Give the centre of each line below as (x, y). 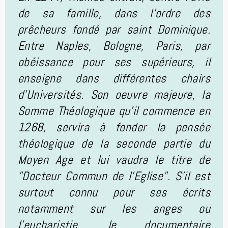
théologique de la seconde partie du (114, 143)
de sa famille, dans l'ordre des (114, 13)
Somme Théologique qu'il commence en (114, 111)
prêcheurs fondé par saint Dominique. (114, 29)
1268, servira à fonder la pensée (114, 127)
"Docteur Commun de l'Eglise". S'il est (114, 176)
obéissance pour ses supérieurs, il (114, 62)
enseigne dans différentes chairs (114, 78)
